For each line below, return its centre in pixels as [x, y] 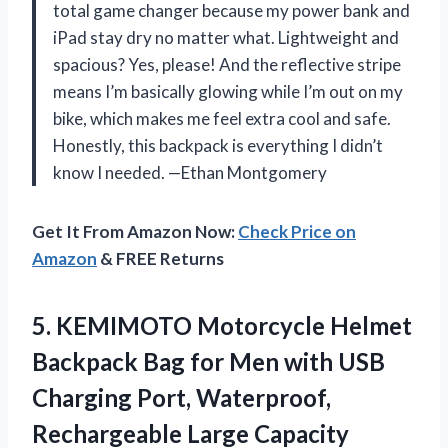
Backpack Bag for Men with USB [208, 361]
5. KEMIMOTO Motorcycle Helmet [222, 325]
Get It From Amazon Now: [135, 231]
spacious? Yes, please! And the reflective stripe [227, 64]
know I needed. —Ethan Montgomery [190, 172]
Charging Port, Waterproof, [181, 397]
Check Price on [297, 231]
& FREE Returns [160, 258]
